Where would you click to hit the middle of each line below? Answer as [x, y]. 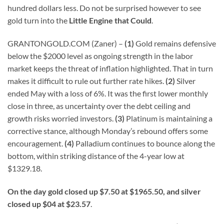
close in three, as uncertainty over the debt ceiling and [99, 105]
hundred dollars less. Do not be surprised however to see [104, 8]
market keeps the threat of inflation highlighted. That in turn [110, 68]
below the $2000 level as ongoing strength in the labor [100, 55]
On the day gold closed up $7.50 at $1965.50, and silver [104, 191]
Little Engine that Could [110, 20]
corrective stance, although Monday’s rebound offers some [108, 130]
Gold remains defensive [175, 43]
